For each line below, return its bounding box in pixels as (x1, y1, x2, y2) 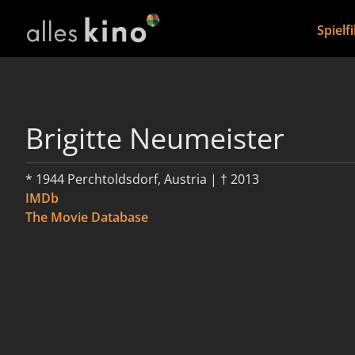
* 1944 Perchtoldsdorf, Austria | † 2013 (25, 170, 259, 188)
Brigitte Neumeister (25, 119, 284, 158)
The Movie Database (25, 208, 148, 226)
